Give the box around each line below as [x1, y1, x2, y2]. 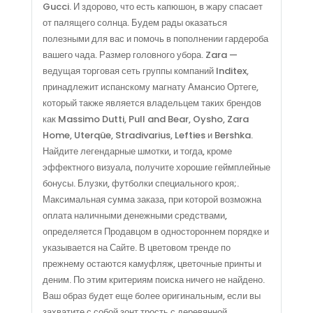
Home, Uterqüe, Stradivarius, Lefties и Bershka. [42, 128, 253, 142]
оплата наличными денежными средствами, [42, 208, 227, 222]
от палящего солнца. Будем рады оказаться [42, 15, 227, 29]
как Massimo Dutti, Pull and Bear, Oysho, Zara [42, 112, 249, 126]
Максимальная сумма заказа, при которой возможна [42, 192, 261, 206]
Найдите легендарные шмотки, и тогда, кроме [42, 144, 232, 158]
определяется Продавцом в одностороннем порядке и [42, 224, 269, 238]
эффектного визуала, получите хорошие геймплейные [42, 160, 270, 174]
